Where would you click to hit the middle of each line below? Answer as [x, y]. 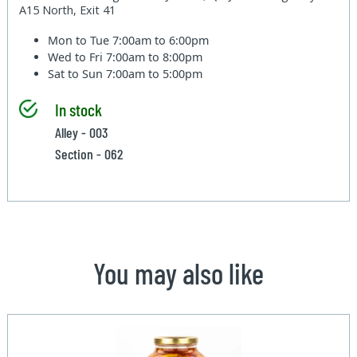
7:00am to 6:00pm [161, 40]
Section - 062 [88, 153]
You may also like [178, 273]
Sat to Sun [77, 73]
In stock [78, 109]
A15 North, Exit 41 [68, 10]
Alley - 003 [81, 132]
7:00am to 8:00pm [155, 57]
